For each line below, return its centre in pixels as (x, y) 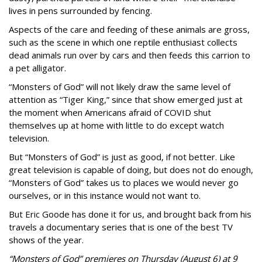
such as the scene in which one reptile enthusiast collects (123, 42)
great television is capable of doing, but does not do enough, (131, 170)
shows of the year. (46, 240)
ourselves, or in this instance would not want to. (105, 196)
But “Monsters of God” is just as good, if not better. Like (122, 157)
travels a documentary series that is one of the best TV (121, 227)
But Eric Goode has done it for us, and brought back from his (130, 214)
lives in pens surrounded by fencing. (80, 11)
